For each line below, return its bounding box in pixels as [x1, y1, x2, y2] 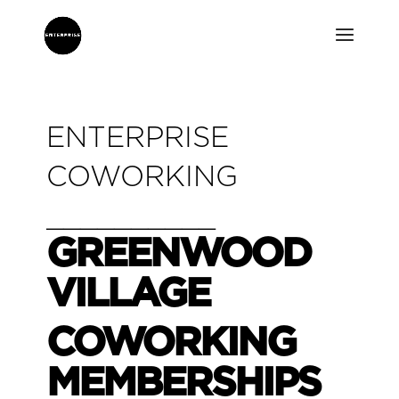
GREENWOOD [45, 234, 310, 274]
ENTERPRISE [45, 121, 229, 151]
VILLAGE [45, 274, 209, 314]
